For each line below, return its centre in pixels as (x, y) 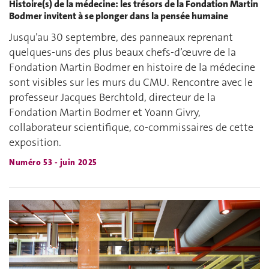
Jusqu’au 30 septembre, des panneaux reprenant (121, 37)
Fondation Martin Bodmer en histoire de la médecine (132, 67)
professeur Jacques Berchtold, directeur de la (112, 97)
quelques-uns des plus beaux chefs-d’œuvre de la (122, 52)
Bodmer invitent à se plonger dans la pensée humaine (119, 16)
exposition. (35, 142)
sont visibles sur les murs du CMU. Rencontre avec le (131, 82)
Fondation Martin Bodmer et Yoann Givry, (105, 112)
